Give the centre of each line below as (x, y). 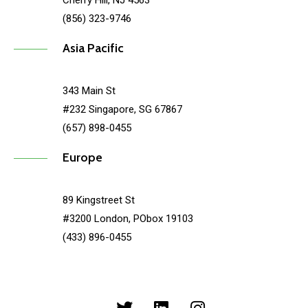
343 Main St (89, 91)
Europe (83, 158)
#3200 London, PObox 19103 (128, 219)
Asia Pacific (93, 48)
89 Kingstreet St (99, 200)
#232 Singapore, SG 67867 (123, 110)
